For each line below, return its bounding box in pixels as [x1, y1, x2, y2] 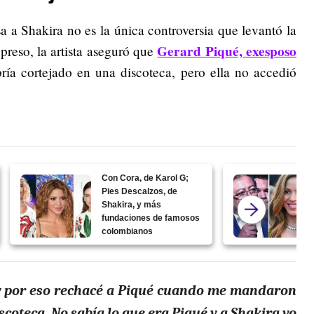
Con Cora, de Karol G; [102, 172, 189, 183]
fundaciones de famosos [102, 212, 200, 223]
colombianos [102, 226, 153, 236]
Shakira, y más [102, 199, 162, 210]
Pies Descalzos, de [102, 186, 178, 196]
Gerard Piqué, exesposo [157, 41, 297, 61]
